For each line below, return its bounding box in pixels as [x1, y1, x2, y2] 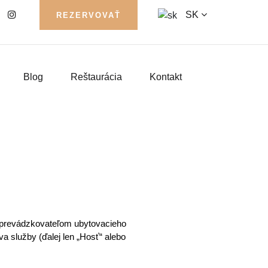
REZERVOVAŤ [56, 11, 121, 20]
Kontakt [150, 72, 182, 82]
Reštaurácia [71, 72, 122, 82]
